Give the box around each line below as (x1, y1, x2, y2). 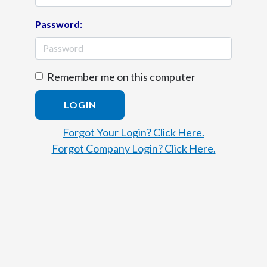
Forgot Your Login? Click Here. (63, 126, 204, 139)
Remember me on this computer (47, 70, 195, 83)
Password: (35, 18, 82, 30)
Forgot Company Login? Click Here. (51, 142, 216, 155)
